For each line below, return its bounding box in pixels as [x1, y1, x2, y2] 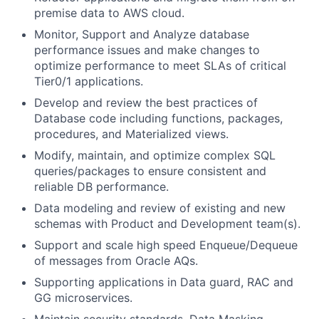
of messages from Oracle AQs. [34, 253, 198, 268]
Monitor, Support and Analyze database [34, 27, 249, 42]
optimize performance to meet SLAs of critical [34, 58, 286, 73]
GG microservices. [34, 291, 132, 305]
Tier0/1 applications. [34, 74, 143, 89]
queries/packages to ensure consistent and [34, 164, 266, 179]
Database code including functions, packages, [34, 111, 283, 126]
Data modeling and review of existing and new [34, 201, 286, 216]
